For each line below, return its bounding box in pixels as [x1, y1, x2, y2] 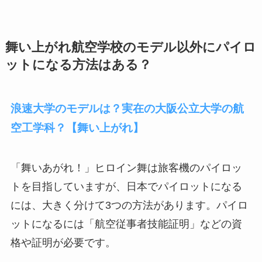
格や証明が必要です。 [10, 237, 116, 249]
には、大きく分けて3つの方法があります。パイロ [10, 199, 248, 211]
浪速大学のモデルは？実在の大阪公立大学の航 [10, 102, 244, 115]
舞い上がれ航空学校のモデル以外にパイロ [5, 40, 256, 55]
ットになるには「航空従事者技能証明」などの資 [10, 218, 242, 230]
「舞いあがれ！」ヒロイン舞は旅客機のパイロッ [10, 162, 242, 174]
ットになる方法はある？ [5, 58, 151, 73]
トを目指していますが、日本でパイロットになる [10, 181, 242, 192]
